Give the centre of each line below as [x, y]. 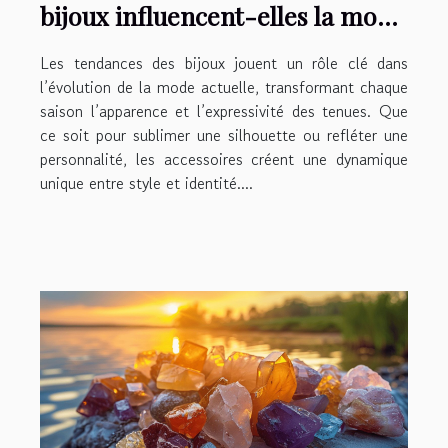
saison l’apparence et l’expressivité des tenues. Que [224, 111]
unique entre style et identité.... [146, 183]
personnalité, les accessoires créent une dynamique [224, 159]
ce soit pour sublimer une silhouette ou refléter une [224, 135]
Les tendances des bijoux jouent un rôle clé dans [224, 63]
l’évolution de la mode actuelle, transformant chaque [224, 87]
